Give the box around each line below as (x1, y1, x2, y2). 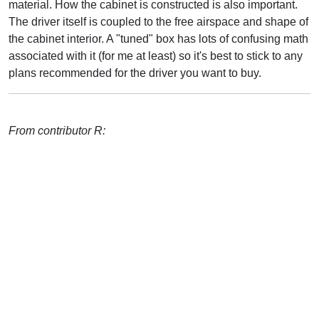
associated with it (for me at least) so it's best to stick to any (9, 49, 303, 62)
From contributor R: (9, 124, 105, 137)
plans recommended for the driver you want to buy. (9, 66, 261, 79)
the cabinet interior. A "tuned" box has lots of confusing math (9, 32, 308, 45)
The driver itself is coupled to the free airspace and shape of (9, 15, 308, 28)
